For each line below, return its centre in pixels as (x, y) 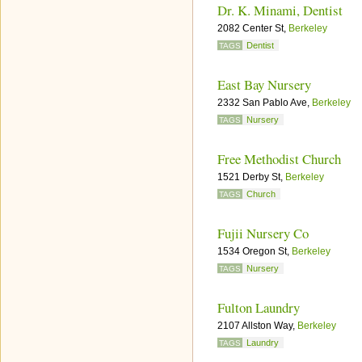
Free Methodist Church (279, 159)
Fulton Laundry (259, 307)
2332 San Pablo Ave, (265, 103)
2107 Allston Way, (257, 326)
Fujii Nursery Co (263, 233)
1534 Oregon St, (255, 251)
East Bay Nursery (264, 84)
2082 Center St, (253, 28)
